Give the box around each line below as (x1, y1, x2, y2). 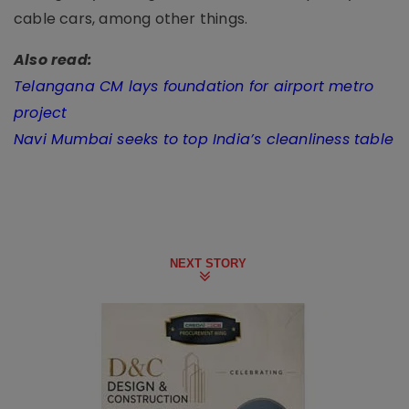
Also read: (14, 49, 92, 71)
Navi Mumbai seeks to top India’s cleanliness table (14, 129, 393, 151)
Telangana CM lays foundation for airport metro (14, 76, 374, 98)
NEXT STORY (170, 257, 246, 271)
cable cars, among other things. (14, 8, 248, 30)
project (14, 102, 68, 124)
